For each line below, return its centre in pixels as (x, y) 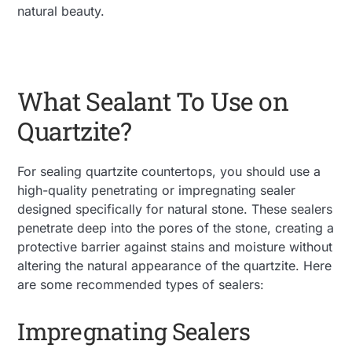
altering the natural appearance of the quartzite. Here (175, 265)
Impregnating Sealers (134, 331)
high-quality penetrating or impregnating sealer (157, 190)
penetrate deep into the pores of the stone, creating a (176, 227)
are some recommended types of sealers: (141, 284)
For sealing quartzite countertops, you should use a (169, 171)
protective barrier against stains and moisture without (175, 246)
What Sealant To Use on (153, 101)
